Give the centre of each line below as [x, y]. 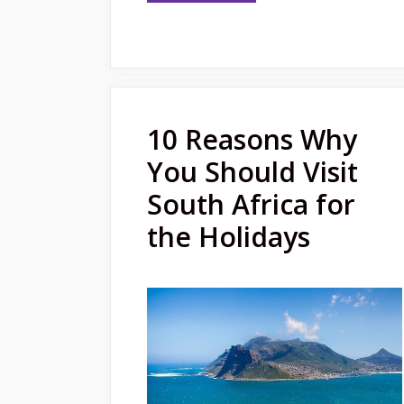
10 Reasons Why [252, 139]
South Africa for [251, 204]
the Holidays [229, 236]
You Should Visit [252, 171]
